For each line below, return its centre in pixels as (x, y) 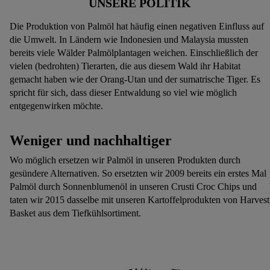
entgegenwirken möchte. (56, 106)
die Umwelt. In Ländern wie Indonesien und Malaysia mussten (129, 40)
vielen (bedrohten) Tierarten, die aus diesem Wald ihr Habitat (125, 66)
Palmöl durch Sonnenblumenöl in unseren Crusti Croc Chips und (133, 187)
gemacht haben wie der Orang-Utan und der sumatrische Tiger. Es (135, 80)
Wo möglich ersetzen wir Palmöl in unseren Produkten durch (125, 160)
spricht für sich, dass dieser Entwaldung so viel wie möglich (123, 93)
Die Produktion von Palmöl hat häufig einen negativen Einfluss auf (137, 27)
